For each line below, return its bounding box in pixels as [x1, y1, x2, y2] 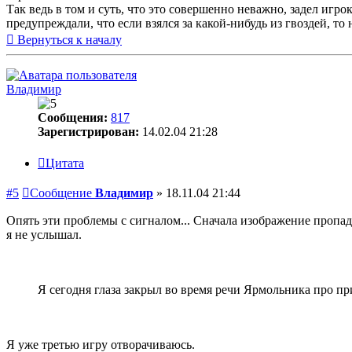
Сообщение [30, 186, 92, 200]
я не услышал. [6, 228, 82, 242]
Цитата [46, 156, 84, 170]
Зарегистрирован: [38, 125, 139, 139]
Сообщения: [38, 111, 108, 125]
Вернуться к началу [17, 33, 122, 47]
